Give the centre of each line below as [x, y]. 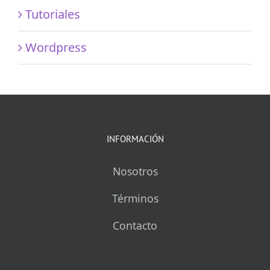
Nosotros [135, 171]
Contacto [135, 225]
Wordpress [56, 47]
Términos [135, 198]
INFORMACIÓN [135, 139]
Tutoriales [53, 14]
